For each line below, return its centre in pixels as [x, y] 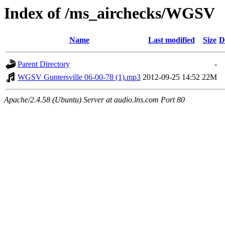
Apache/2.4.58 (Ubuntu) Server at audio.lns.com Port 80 [94, 100]
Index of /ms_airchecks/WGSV [109, 13]
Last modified [171, 40]
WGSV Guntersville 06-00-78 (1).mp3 [79, 77]
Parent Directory [44, 64]
